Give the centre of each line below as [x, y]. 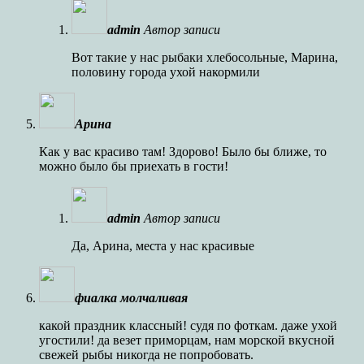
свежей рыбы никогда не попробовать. [146, 354]
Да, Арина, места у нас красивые [163, 245]
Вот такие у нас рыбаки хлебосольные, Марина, [205, 57]
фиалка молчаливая [131, 297]
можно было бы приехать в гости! [134, 166]
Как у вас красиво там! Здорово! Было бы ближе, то [183, 151]
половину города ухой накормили [166, 71]
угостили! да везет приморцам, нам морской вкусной [187, 340]
